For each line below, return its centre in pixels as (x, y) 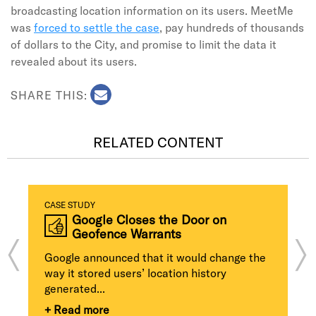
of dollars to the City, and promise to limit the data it (144, 44)
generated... (75, 288)
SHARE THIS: (49, 95)
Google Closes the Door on (149, 219)
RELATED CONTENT (158, 142)
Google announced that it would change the (155, 257)
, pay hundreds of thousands (232, 27)
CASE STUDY (70, 205)
